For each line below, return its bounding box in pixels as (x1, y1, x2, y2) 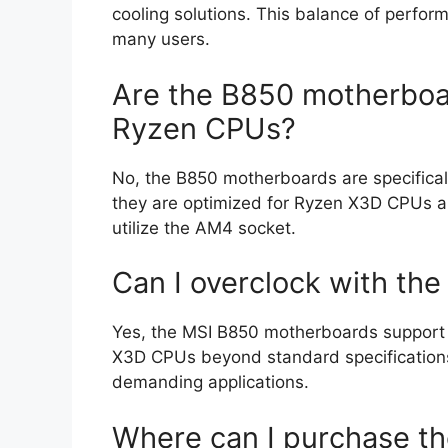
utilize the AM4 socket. (112, 217, 296, 238)
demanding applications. (112, 372, 309, 393)
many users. (112, 29, 210, 50)
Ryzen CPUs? (112, 110, 296, 146)
